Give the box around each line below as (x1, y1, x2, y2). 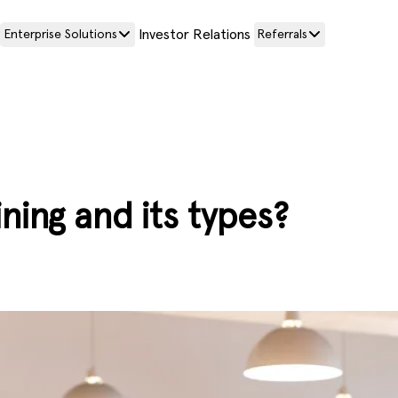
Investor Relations (139, 28, 251, 42)
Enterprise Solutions (4, 28, 117, 41)
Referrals (258, 28, 307, 41)
